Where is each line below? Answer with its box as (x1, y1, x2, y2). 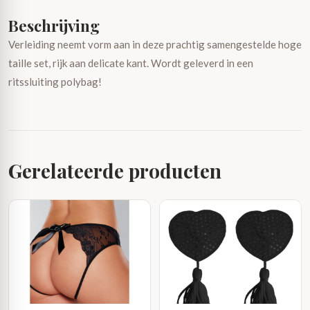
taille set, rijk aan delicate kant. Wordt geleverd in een (8, 57, 253, 69)
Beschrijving (8, 15, 100, 36)
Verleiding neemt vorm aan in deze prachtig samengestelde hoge (8, 38, 302, 51)
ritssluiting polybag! (8, 75, 102, 88)
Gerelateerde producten (8, 158, 221, 183)
